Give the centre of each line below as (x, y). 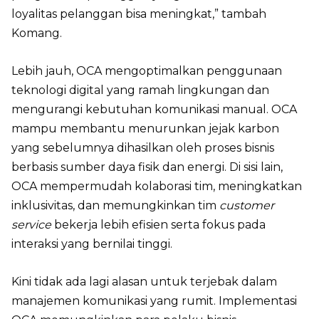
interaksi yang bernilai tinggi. (92, 244)
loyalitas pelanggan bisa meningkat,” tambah (139, 14)
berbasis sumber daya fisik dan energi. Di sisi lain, (147, 167)
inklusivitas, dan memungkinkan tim (115, 205)
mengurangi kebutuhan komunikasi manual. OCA (154, 109)
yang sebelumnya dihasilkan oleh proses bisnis (143, 147)
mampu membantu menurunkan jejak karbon (145, 128)
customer (247, 205)
